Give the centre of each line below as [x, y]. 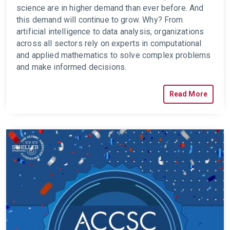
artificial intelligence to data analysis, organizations [110, 32]
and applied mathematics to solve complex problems [114, 55]
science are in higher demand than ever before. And [110, 8]
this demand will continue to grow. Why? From [100, 20]
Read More [188, 94]
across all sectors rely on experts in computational [109, 43]
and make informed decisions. [72, 67]
